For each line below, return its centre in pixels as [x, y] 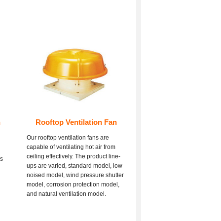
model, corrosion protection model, [73, 185]
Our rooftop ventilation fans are [68, 138]
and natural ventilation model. [66, 194]
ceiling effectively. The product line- [74, 157]
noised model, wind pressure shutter [75, 175]
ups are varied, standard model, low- [75, 166]
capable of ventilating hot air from [71, 147]
